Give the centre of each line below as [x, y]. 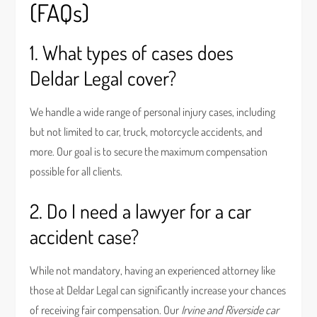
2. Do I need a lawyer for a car [141, 211]
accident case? [85, 236]
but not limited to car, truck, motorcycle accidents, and [146, 132]
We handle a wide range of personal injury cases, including [153, 112]
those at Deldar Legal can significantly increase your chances [158, 290]
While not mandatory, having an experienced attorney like [153, 270]
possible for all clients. [76, 171]
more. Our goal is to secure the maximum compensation [149, 151]
